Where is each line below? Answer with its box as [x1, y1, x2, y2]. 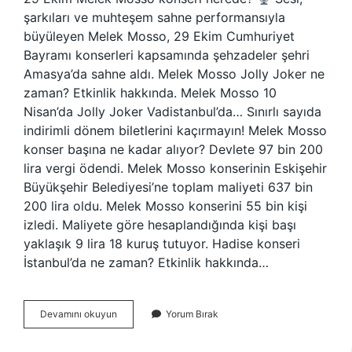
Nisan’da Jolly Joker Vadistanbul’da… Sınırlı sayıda [24, 104, 321, 119]
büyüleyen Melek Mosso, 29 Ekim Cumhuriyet [24, 28, 295, 44]
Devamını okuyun [40, 308, 117, 320]
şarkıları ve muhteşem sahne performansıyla [24, 9, 285, 25]
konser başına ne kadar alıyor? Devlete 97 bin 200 [24, 141, 323, 157]
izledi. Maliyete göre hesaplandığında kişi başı [24, 217, 296, 233]
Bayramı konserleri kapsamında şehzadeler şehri [24, 47, 310, 63]
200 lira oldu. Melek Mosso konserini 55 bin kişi [24, 198, 307, 214]
